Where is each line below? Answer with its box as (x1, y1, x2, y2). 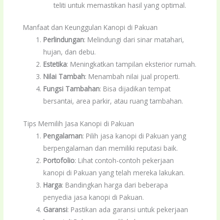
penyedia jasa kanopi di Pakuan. (43, 192, 144, 202)
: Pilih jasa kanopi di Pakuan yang (82, 131, 187, 140)
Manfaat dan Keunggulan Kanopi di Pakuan (23, 23, 158, 32)
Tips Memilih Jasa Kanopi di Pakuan (23, 118, 135, 128)
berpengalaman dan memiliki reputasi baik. (43, 143, 178, 153)
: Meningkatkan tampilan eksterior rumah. (67, 59, 197, 69)
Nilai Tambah (43, 72, 85, 82)
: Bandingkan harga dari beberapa (62, 180, 168, 190)
